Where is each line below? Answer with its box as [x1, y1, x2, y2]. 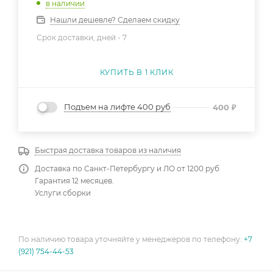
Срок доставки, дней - [37, 32, 122, 42]
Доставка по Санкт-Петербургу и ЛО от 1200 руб [35, 164, 219, 174]
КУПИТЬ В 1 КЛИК [99, 67, 174, 77]
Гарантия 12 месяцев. [35, 176, 114, 186]
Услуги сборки [35, 188, 91, 198]
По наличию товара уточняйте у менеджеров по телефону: [18, 235, 244, 244]
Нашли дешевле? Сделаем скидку [50, 15, 180, 24]
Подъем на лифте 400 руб [64, 102, 171, 112]
